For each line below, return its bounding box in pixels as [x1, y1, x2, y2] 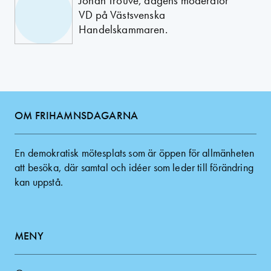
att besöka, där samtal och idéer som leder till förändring [15, 160, 253, 174]
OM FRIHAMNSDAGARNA [15, 108, 139, 122]
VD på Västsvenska [79, 7, 165, 22]
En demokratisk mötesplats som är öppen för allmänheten [15, 146, 255, 160]
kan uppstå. [15, 175, 63, 189]
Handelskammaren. [79, 22, 168, 37]
